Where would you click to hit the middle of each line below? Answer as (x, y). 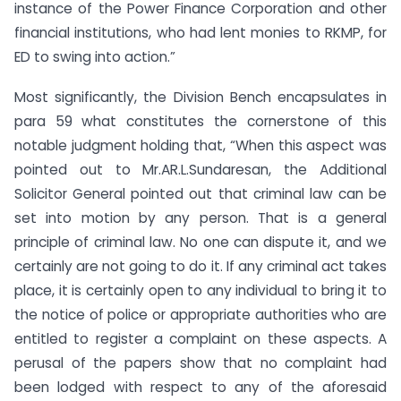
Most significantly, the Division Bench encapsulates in (200, 97)
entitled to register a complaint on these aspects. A (200, 338)
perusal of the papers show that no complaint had (200, 363)
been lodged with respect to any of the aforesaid (200, 387)
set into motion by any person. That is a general (200, 218)
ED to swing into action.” (95, 57)
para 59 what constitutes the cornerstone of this (200, 121)
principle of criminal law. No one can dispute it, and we (200, 242)
